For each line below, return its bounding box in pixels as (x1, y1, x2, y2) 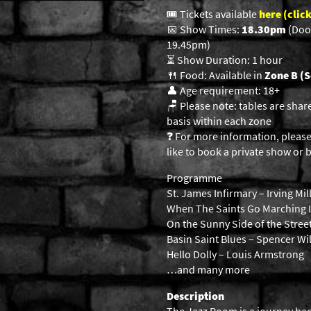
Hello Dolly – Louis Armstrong (167, 247, 304, 261)
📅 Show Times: (167, 22, 239, 36)
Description (167, 289, 224, 303)
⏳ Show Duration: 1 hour (167, 53, 283, 67)
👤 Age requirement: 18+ (167, 83, 280, 97)
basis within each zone (167, 114, 271, 128)
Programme (167, 171, 222, 185)
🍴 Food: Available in (167, 68, 264, 82)
